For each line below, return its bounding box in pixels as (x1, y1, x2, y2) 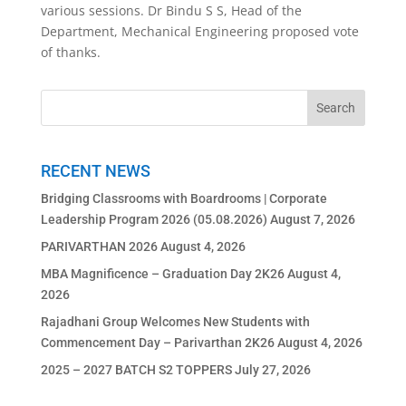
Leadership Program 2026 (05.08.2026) (40, 212, 267, 227)
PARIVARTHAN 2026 (40, 239, 158, 255)
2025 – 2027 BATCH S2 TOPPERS (40, 362, 232, 378)
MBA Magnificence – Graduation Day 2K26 (40, 266, 285, 282)
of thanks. (40, 43, 101, 61)
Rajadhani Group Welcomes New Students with (40, 314, 310, 330)
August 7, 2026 (269, 212, 355, 227)
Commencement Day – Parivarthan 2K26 (40, 335, 275, 351)
